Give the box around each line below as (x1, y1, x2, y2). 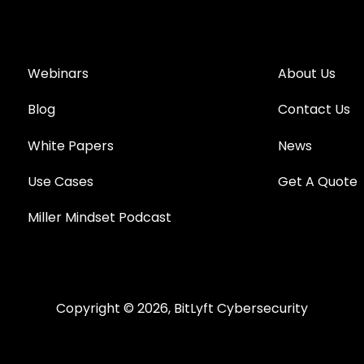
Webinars (28, 63, 89, 83)
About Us (277, 63, 336, 83)
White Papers (28, 136, 118, 155)
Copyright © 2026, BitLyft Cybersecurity (56, 299, 308, 318)
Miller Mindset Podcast (28, 208, 172, 227)
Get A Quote (277, 172, 357, 191)
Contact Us (277, 100, 350, 119)
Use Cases (28, 172, 94, 191)
